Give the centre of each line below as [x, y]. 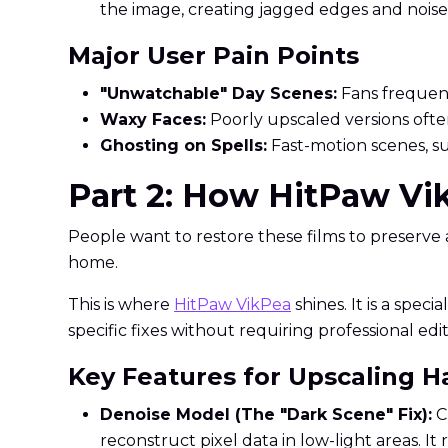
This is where [121, 305]
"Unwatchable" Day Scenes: [218, 94]
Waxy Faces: [153, 120]
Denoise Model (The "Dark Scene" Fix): [266, 415]
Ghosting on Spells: [183, 146]
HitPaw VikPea [232, 305]
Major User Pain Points [213, 56]
